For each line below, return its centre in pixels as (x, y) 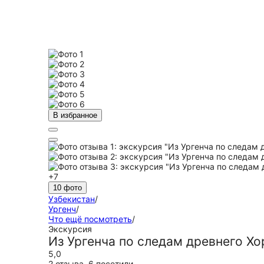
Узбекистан (72, 199)
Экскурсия (70, 229)
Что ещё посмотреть (90, 219)
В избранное (75, 115)
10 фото (67, 188)
